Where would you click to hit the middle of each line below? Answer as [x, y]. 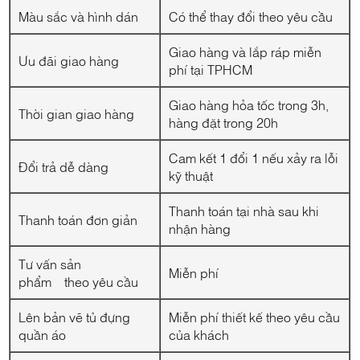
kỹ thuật [191, 176]
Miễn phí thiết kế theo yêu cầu [255, 317]
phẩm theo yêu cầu [79, 282]
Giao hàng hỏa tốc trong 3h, [249, 105]
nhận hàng [200, 229]
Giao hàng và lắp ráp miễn [245, 52]
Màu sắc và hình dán [79, 16]
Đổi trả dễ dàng [64, 167]
